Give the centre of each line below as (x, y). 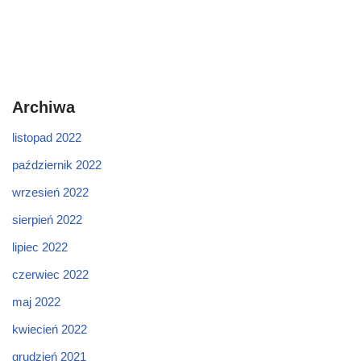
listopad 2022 (47, 137)
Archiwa (44, 107)
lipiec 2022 (40, 247)
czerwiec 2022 (50, 274)
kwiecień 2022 (50, 329)
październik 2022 (57, 165)
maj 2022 (36, 302)
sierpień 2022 (47, 220)
